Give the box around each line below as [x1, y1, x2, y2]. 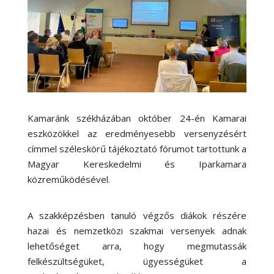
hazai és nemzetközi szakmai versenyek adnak [27, 224, 247, 237]
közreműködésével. [27, 172, 110, 185]
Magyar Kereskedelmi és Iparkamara [27, 157, 247, 170]
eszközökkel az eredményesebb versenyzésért [27, 127, 247, 139]
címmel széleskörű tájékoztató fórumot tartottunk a [27, 142, 247, 155]
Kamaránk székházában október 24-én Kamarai [27, 111, 247, 124]
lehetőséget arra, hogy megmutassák [27, 239, 247, 252]
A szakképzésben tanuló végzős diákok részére [27, 209, 247, 221]
